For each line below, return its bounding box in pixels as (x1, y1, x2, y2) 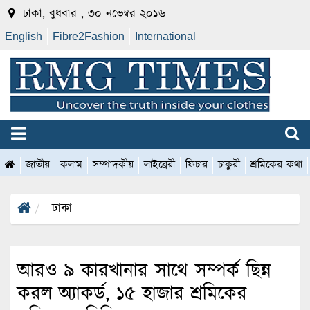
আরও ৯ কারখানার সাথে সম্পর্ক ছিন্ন (17, 257, 271, 286)
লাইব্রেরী (144, 157, 175, 174)
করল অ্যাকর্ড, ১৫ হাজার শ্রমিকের (17, 280, 247, 309)
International (135, 30, 196, 42)
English (5, 30, 42, 42)
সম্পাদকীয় (93, 157, 134, 174)
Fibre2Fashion (53, 30, 125, 42)
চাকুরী (218, 157, 240, 174)
